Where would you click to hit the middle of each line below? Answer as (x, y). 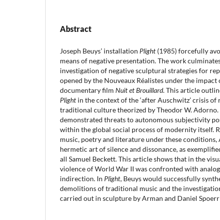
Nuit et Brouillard (139, 90)
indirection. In (82, 178)
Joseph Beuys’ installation (100, 51)
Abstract (76, 28)
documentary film (88, 90)
